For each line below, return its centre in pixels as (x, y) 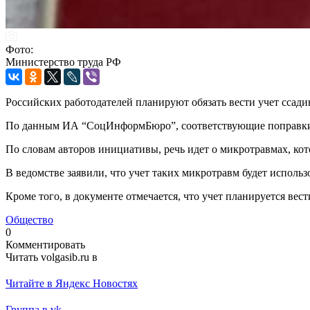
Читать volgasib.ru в (52, 257)
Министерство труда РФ (63, 62)
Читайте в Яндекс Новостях (72, 283)
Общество (29, 219)
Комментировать (45, 244)
